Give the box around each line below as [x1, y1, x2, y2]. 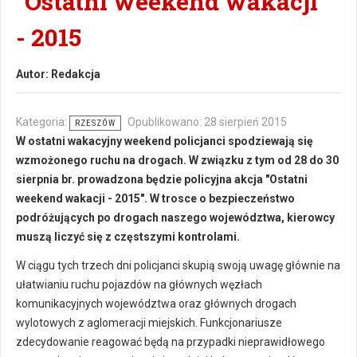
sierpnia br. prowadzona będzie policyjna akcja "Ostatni [16, 173, 308, 186]
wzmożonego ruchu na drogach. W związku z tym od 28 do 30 [16, 154, 339, 167]
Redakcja [51, 68, 100, 80]
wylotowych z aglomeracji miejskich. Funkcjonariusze [16, 316, 282, 329]
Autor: [16, 68, 51, 80]
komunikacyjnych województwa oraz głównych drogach [16, 297, 296, 310]
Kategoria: [16, 116, 69, 128]
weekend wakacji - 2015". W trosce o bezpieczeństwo [16, 192, 295, 205]
